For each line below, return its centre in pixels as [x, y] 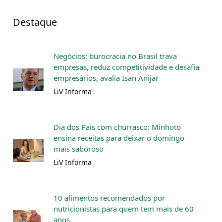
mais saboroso [79, 148]
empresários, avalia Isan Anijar [106, 78]
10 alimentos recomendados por [109, 197]
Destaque [35, 22]
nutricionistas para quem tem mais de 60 [124, 208]
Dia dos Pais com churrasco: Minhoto [117, 127]
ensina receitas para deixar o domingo [119, 138]
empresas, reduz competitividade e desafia [126, 67]
